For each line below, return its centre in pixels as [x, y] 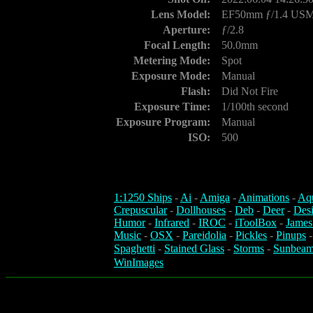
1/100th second [255, 107]
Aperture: [187, 30]
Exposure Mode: [171, 76]
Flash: [196, 91]
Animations [264, 198]
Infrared [172, 223]
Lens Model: [181, 14]
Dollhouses [201, 210]
